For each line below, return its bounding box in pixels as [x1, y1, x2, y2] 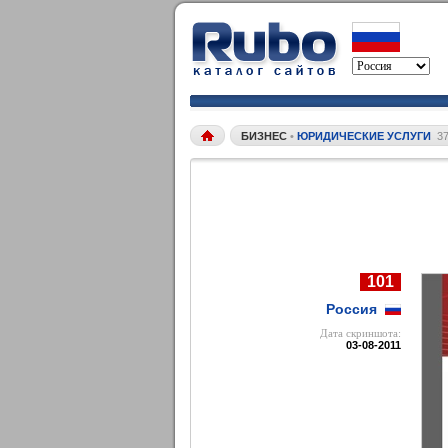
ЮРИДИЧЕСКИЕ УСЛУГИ [297, 130, 431, 142]
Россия [326, 301, 377, 317]
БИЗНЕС [241, 130, 290, 142]
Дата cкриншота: [320, 327, 401, 339]
